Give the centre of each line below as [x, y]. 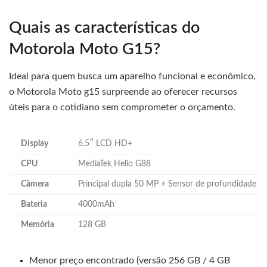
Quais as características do [104, 28]
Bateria [34, 204]
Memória [38, 224]
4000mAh [96, 204]
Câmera [35, 184]
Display [35, 143]
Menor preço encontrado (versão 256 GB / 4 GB [130, 260]
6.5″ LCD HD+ [105, 143]
